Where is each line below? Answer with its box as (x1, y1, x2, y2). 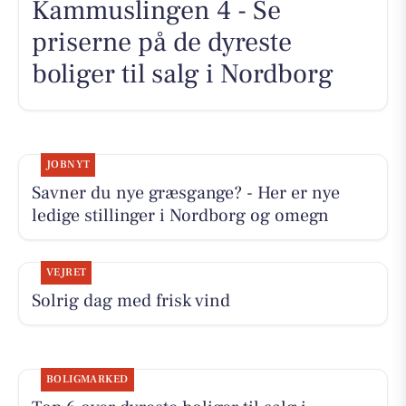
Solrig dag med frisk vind (31, 288, 230, 313)
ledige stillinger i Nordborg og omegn (31, 203, 329, 227)
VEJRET (45, 265, 87, 279)
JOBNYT (45, 157, 91, 171)
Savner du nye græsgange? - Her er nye (31, 180, 340, 205)
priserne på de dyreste (31, 24, 292, 61)
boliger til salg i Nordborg (31, 56, 333, 92)
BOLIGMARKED (45, 372, 129, 387)
